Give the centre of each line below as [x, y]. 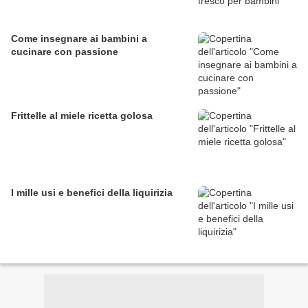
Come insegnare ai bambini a [79, 39]
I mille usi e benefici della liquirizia [92, 193]
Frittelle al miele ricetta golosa [82, 116]
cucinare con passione [65, 52]
